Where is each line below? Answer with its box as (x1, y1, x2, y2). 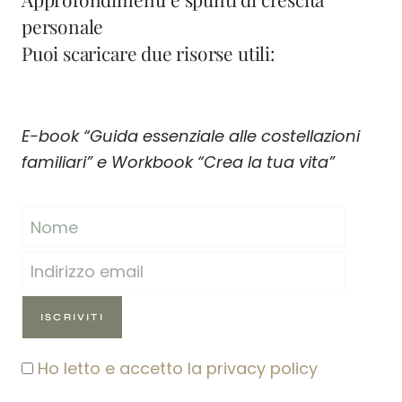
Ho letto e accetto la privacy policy (38, 357, 318, 380)
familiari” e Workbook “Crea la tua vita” (22, 150, 335, 173)
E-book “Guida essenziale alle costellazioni (22, 124, 360, 147)
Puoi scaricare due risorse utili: (22, 39, 275, 66)
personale (22, 13, 104, 39)
